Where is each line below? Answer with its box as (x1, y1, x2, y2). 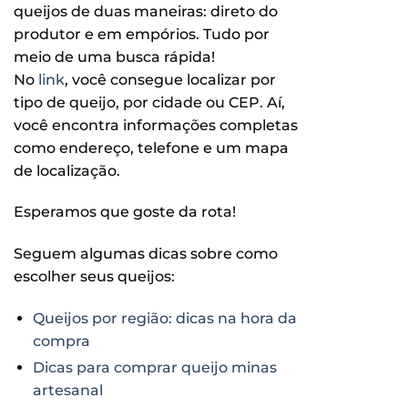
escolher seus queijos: (14, 268, 175, 286)
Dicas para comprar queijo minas (32, 359, 277, 376)
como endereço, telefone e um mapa (14, 138, 289, 157)
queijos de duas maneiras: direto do (14, 2, 278, 20)
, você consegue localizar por (65, 70, 276, 88)
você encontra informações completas (14, 116, 298, 134)
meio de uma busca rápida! (14, 47, 215, 66)
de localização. (14, 161, 120, 179)
